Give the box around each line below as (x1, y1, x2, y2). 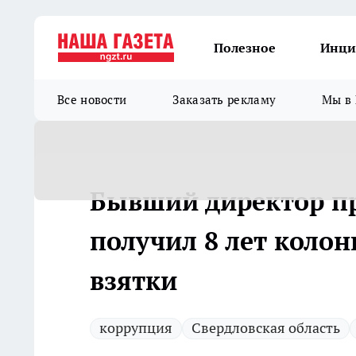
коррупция (99, 319, 172, 337)
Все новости (57, 92, 127, 107)
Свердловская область (192, 319, 340, 337)
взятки (90, 264, 177, 297)
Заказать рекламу (172, 92, 277, 107)
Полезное (214, 40, 276, 56)
